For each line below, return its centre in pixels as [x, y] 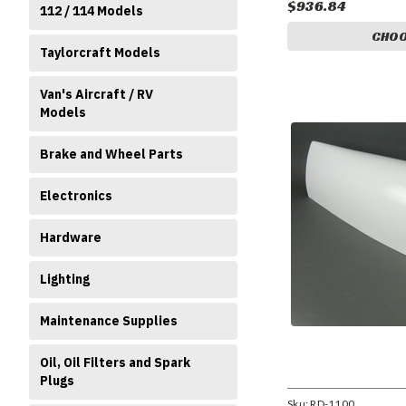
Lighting [65, 279]
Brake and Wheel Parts [111, 154]
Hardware [71, 237]
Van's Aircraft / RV [97, 94]
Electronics [76, 196]
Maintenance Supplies [109, 321]
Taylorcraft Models [100, 53]
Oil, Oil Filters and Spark [115, 362]
